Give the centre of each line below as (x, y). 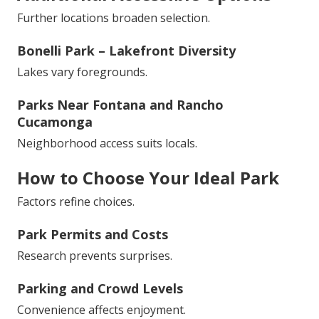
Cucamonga (55, 122)
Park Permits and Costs (93, 235)
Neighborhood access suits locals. (107, 143)
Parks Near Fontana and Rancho (120, 105)
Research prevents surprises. (95, 256)
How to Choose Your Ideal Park (148, 178)
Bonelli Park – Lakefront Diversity (126, 51)
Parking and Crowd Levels (100, 289)
